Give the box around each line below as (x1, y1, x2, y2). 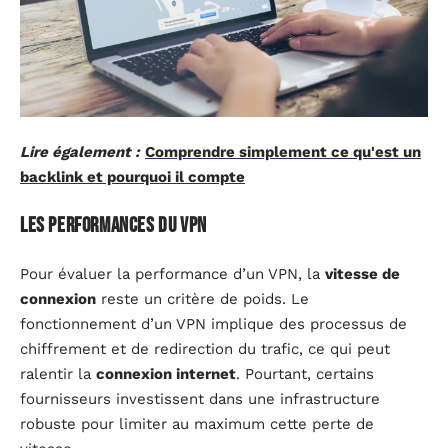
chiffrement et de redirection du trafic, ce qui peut (20, 339, 390, 358)
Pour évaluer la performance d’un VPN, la (20, 264, 325, 283)
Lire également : (20, 142, 140, 161)
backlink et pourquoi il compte (20, 167, 245, 186)
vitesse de (325, 264, 400, 283)
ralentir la (20, 364, 96, 383)
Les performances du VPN (20, 213, 207, 239)
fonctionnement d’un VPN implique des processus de (20, 314, 407, 333)
